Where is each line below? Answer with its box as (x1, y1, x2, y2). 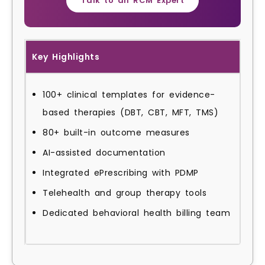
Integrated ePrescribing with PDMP (43, 167, 199, 179)
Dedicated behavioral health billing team (43, 207, 230, 219)
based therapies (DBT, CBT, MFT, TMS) (43, 106, 218, 119)
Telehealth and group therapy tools (43, 187, 206, 199)
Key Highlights (32, 51, 99, 63)
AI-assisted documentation (43, 147, 166, 159)
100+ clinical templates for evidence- (43, 89, 215, 101)
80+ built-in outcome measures (43, 127, 190, 139)
